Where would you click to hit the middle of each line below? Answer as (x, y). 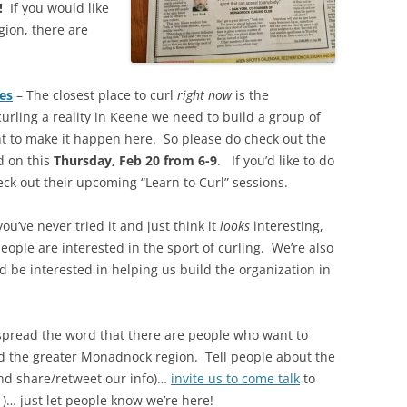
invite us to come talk (235, 378)
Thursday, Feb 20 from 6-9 (135, 160)
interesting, (287, 226)
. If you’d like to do (276, 160)
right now (204, 95)
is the (250, 95)
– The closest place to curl (95, 95)
